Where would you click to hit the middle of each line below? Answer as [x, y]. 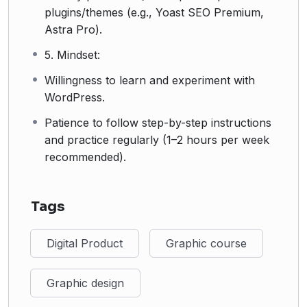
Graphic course [206, 243]
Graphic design [85, 283]
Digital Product [85, 243]
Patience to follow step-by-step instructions [158, 122]
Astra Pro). [73, 29]
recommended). [85, 157]
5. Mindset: [72, 54]
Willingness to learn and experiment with [150, 80]
